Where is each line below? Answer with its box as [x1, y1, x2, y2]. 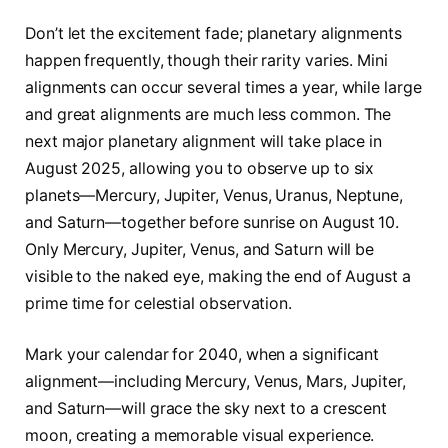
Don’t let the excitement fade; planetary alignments [25, 23, 402, 43]
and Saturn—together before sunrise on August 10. [25, 212, 400, 232]
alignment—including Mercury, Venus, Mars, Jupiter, [25, 372, 407, 392]
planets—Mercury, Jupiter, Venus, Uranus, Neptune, [25, 185, 404, 205]
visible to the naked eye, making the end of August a [25, 266, 411, 286]
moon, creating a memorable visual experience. [25, 426, 375, 446]
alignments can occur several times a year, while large [25, 77, 422, 97]
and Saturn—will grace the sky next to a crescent [25, 399, 388, 419]
